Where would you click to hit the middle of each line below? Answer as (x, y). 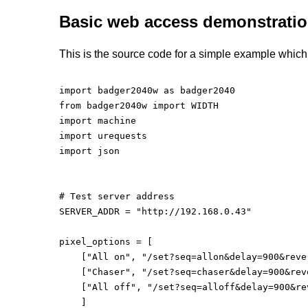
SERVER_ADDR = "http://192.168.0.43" (156, 211)
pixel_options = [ (106, 242)
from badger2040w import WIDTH (139, 106)
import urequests (103, 136)
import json (90, 151)
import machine (98, 121)
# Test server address (117, 196)
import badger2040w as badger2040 (147, 90)
